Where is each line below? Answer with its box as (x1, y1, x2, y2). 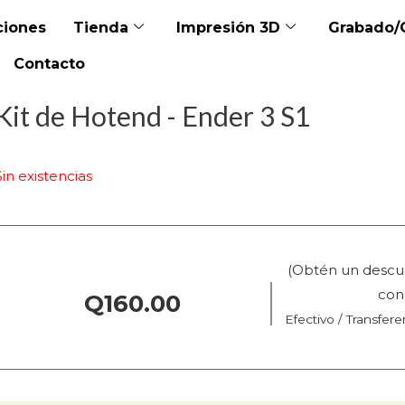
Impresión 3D (176, 18, 281, 36)
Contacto (14, 54, 86, 72)
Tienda (73, 18, 129, 36)
